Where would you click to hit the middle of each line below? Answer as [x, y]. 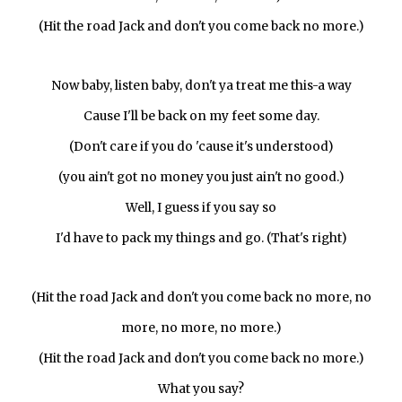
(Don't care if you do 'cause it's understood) [201, 147]
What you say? [201, 389]
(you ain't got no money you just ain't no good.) [201, 177]
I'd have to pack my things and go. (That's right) [201, 238]
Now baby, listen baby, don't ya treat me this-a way [201, 86]
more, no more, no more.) [201, 328]
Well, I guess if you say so [201, 208]
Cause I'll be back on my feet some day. [201, 116]
